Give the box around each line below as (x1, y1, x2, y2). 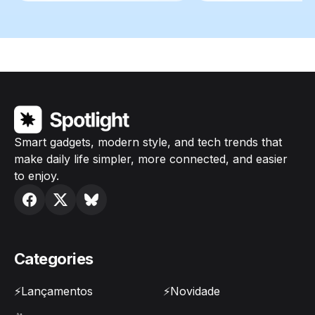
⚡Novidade (163, 284, 220, 299)
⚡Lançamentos (14, 284, 93, 299)
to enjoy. (14, 169, 59, 184)
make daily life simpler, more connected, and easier (14, 152, 288, 167)
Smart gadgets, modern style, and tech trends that (14, 135, 282, 150)
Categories (14, 250, 94, 269)
